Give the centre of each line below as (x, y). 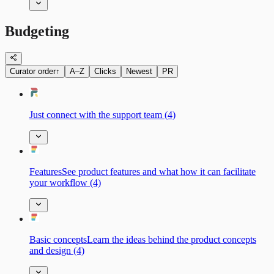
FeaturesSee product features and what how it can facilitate (143, 171)
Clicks (105, 71)
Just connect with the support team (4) (102, 114)
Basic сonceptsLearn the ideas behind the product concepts (143, 239)
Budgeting (37, 31)
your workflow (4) (65, 182)
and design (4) (57, 250)
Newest (139, 71)
